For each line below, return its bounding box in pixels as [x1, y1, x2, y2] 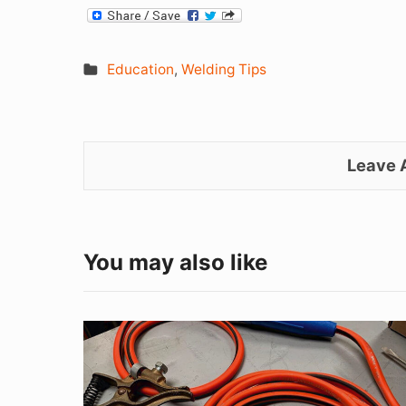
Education [106, 61, 174, 79]
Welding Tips [180, 61, 266, 79]
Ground [82, 352, 141, 372]
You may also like [83, 249, 267, 276]
